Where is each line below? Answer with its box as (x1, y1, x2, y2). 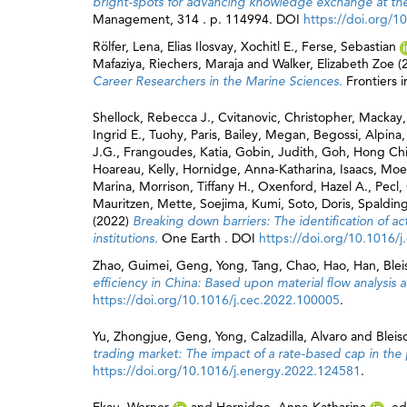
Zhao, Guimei (93, 257, 169, 273)
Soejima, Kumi (200, 195, 281, 212)
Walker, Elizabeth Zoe (273, 55, 394, 72)
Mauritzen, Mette (93, 195, 193, 212)
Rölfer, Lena (93, 38, 160, 55)
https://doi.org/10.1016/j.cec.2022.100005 (93, 292, 340, 308)
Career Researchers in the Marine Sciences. (93, 73, 346, 89)
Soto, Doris (288, 195, 351, 212)
